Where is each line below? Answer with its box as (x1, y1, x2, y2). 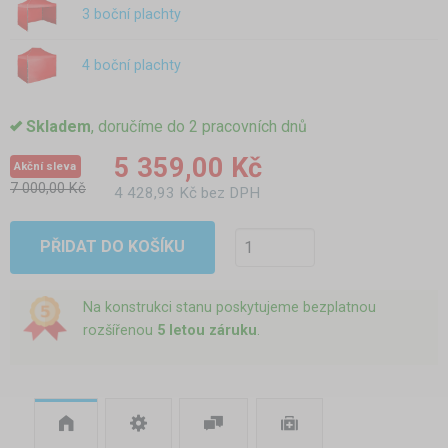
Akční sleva (14, 159, 77, 173)
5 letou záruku (156, 322, 257, 340)
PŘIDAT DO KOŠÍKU (39, 237, 185, 257)
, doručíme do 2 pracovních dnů (91, 116, 307, 136)
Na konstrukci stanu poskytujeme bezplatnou (82, 299, 376, 317)
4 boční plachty (82, 57, 181, 75)
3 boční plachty (82, 5, 181, 23)
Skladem (26, 116, 91, 136)
